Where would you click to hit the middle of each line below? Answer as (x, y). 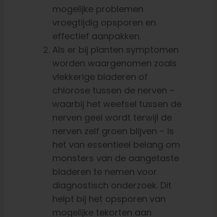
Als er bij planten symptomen (115, 50)
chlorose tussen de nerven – (113, 91)
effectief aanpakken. (96, 36)
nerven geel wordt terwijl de (112, 118)
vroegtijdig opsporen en (104, 23)
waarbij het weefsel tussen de (117, 104)
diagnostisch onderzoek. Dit (112, 186)
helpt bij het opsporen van (109, 199)
